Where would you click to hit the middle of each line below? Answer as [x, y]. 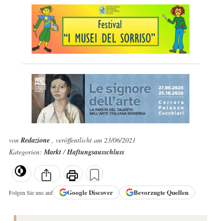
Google [78, 192]
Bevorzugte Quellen [161, 192]
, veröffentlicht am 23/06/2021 [93, 140]
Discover [101, 192]
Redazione [36, 140]
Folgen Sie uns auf [31, 192]
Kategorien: [26, 152]
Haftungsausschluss [95, 152]
